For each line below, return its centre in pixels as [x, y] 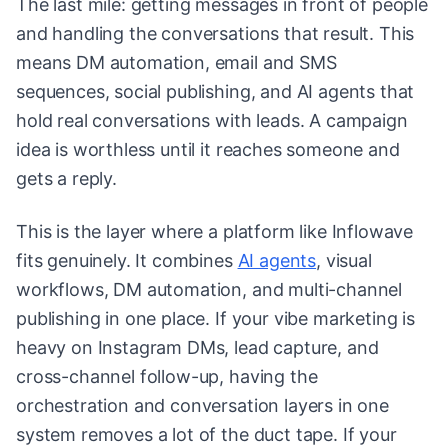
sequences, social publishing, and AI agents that [215, 92]
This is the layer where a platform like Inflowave [215, 232]
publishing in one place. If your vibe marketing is [215, 319]
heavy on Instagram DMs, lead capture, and [197, 348]
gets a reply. [66, 179]
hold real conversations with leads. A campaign [212, 121]
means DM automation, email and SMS [176, 63]
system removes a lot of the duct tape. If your [206, 435]
